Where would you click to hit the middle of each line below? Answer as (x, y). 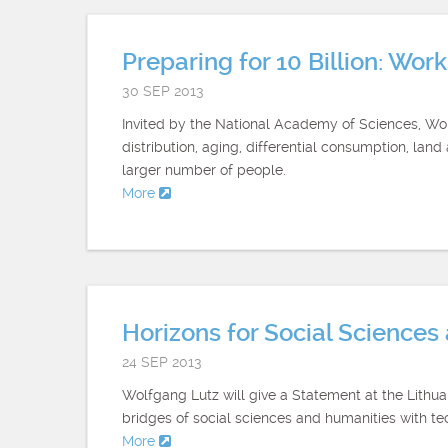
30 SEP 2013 (163, 91)
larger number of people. (204, 170)
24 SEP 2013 (162, 362)
